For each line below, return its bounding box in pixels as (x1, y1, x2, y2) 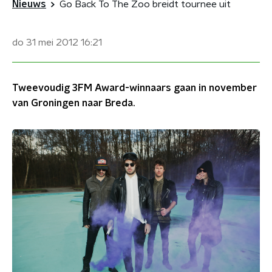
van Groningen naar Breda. (12, 98, 135, 108)
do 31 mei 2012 (12, 38, 78, 47)
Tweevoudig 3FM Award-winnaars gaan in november (12, 83, 257, 93)
